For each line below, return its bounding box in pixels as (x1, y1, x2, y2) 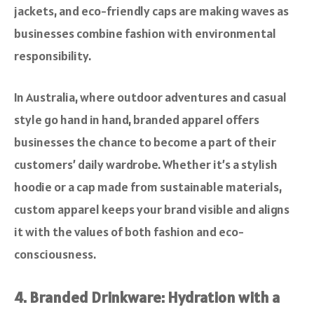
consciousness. (14, 246, 96, 263)
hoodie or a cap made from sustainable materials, (14, 179, 282, 196)
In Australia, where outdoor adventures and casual (14, 89, 287, 106)
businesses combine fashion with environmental (14, 25, 276, 42)
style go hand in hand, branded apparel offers (14, 111, 259, 128)
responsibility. (14, 48, 91, 64)
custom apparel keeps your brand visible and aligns (14, 201, 289, 218)
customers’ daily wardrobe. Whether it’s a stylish (14, 156, 278, 173)
